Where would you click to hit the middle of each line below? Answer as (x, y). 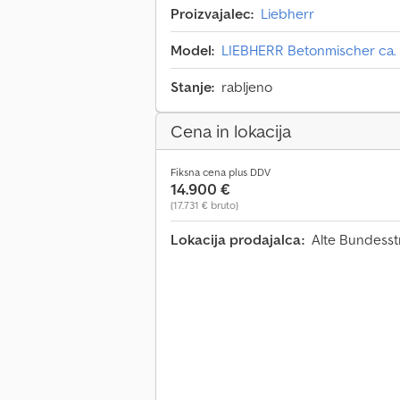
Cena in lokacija (231, 132)
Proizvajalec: (212, 14)
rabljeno (247, 87)
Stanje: (192, 87)
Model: (192, 50)
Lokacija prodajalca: (237, 240)
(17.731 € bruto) (204, 205)
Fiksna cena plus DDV (221, 172)
